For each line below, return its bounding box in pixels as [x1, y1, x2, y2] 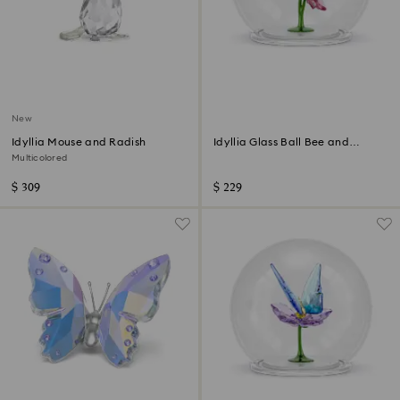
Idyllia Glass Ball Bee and [213, 137, 349, 147]
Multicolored [12, 154, 67, 162]
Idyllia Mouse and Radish [12, 137, 146, 147]
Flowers [213, 149, 253, 160]
